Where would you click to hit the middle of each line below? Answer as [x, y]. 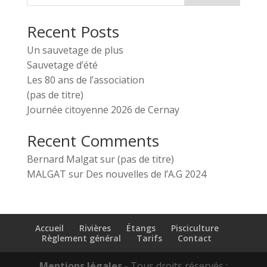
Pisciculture [195, 228]
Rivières [95, 228]
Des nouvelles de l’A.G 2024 [146, 174]
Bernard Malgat [62, 159]
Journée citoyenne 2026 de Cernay [103, 110]
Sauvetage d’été [62, 65]
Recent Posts [73, 32]
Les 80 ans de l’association [85, 80]
